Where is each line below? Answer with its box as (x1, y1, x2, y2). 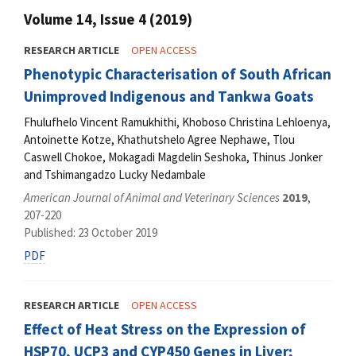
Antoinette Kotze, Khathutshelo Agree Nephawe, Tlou (24, 131, 295, 147)
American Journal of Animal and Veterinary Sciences (24, 190, 280, 206)
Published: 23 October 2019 (24, 225, 157, 241)
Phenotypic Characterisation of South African (24, 64, 331, 84)
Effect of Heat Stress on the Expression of (24, 319, 306, 339)
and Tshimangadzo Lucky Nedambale (24, 166, 206, 182)
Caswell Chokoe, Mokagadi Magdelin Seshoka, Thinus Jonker (24, 149, 323, 164)
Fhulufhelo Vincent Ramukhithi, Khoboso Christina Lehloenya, (24, 114, 331, 130)
